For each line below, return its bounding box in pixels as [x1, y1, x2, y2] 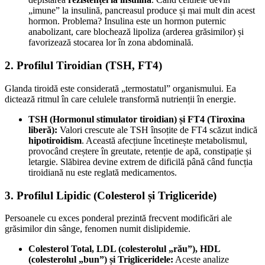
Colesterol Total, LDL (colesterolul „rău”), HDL [28, 244, 220, 254]
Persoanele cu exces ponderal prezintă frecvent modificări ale [5, 213, 232, 224]
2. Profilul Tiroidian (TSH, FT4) [5, 59, 162, 72]
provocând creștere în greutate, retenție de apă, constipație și [28, 146, 251, 156]
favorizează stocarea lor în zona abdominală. [28, 37, 193, 48]
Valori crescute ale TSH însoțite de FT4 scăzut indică [57, 124, 257, 135]
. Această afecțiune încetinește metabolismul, [82, 135, 247, 146]
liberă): [28, 124, 57, 135]
